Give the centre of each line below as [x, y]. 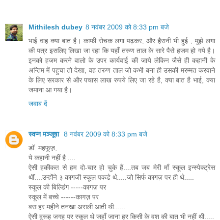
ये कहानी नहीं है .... [52, 158]
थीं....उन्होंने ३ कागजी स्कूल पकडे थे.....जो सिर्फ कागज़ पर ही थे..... [111, 178]
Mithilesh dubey [55, 27]
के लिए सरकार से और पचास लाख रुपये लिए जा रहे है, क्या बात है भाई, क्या [122, 80]
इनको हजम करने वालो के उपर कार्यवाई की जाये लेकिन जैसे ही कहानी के [122, 61]
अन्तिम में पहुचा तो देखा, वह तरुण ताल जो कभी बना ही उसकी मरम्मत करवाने [122, 70]
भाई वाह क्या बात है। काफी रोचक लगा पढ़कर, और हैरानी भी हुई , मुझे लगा [122, 41]
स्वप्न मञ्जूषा [45, 134]
